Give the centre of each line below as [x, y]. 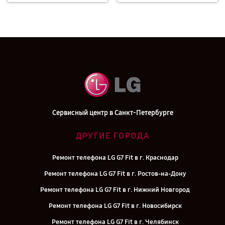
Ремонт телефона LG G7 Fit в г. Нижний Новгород [115, 190]
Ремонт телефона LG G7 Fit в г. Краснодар [115, 158]
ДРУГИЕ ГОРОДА [113, 136]
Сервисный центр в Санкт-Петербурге [113, 113]
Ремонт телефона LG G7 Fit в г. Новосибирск [115, 206]
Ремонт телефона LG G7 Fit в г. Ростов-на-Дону [115, 174]
